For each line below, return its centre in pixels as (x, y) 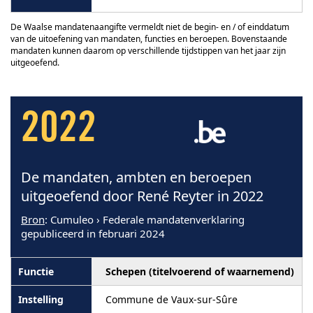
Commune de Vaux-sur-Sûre (172, 299)
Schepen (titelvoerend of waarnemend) (200, 271)
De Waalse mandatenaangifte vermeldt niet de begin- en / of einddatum (150, 27)
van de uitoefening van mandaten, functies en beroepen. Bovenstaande (149, 38)
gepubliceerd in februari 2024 (93, 233)
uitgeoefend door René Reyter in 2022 (142, 196)
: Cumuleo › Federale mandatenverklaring (145, 219)
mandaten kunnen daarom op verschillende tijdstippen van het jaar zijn (148, 50)
